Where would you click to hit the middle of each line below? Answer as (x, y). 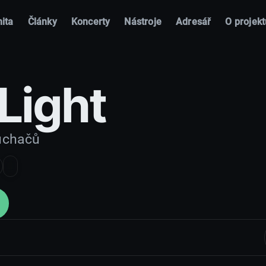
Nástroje (143, 21)
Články (42, 21)
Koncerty (91, 21)
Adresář (194, 21)
